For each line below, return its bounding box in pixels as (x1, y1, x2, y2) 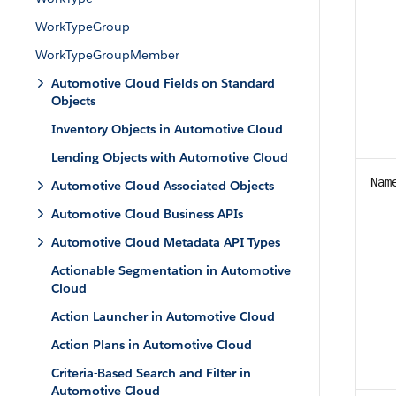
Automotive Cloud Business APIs (51, 206, 243, 222)
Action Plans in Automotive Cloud (51, 337, 252, 353)
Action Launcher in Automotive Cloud (51, 308, 275, 324)
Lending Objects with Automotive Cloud (51, 149, 288, 165)
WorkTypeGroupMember (35, 47, 179, 63)
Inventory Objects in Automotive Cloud (51, 121, 283, 137)
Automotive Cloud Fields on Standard (51, 75, 275, 91)
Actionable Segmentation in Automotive (51, 263, 291, 278)
